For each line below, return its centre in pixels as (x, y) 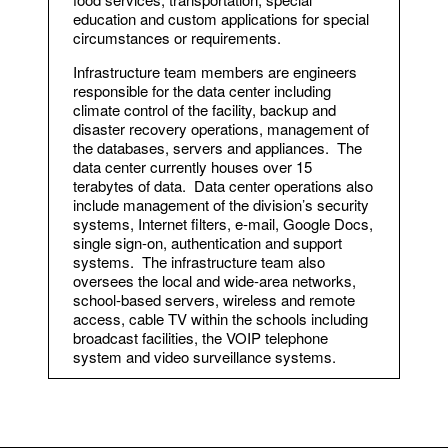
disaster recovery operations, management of (221, 128)
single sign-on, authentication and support (207, 242)
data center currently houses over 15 (192, 166)
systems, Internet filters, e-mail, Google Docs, (223, 223)
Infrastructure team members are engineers (215, 71)
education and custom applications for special (221, 18)
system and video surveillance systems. (204, 356)
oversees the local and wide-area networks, (214, 280)
